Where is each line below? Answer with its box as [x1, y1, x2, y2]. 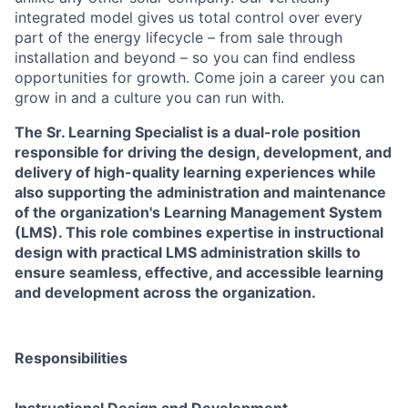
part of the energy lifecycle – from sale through [15, 27, 342, 46]
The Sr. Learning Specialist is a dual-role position [15, 122, 361, 141]
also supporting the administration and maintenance [15, 182, 386, 201]
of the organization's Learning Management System [15, 202, 382, 221]
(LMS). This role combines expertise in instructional [15, 222, 383, 241]
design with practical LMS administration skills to [15, 242, 361, 261]
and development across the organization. [15, 282, 316, 301]
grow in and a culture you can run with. [15, 87, 284, 107]
